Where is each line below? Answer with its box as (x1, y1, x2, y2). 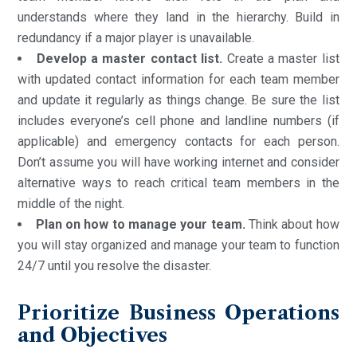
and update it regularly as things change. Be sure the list (18, 92, 339, 108)
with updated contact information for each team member (18, 71, 339, 87)
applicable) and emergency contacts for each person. (18, 133, 339, 149)
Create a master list (222, 50, 339, 66)
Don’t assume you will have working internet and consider (18, 154, 339, 170)
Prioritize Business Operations (18, 300, 339, 324)
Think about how (245, 216, 339, 232)
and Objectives (18, 323, 168, 347)
